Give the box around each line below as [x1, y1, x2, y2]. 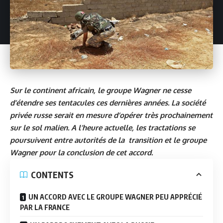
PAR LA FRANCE [20, 203, 70, 212]
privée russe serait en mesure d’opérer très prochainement [10, 111, 213, 120]
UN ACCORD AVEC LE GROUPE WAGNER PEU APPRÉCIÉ [28, 193, 202, 202]
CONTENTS [31, 169, 74, 180]
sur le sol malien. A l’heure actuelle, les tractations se [10, 123, 195, 133]
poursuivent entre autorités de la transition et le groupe [10, 135, 207, 145]
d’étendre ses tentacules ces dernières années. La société [10, 98, 206, 108]
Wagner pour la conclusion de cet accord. [10, 148, 153, 158]
